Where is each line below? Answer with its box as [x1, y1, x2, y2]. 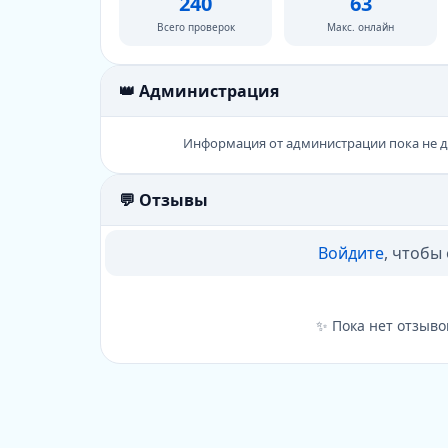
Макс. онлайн [327, 20, 395, 34]
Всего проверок [156, 20, 235, 34]
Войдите [317, 242, 384, 264]
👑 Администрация [119, 80, 279, 102]
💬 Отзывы [119, 189, 208, 211]
